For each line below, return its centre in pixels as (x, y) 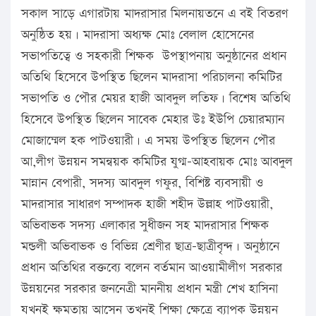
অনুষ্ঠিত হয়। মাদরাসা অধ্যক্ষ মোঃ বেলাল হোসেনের (138, 35)
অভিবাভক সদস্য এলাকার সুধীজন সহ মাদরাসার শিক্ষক (145, 225)
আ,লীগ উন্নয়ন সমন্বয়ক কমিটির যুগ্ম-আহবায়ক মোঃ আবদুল (157, 162)
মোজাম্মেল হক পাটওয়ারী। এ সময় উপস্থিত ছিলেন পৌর (148, 140)
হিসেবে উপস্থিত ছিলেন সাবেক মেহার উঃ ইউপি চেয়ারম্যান (153, 119)
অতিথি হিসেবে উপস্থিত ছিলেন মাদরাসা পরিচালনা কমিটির (152, 77)
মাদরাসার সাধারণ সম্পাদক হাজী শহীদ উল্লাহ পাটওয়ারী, (147, 204)
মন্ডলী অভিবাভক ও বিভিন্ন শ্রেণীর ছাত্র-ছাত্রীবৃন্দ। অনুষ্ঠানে (150, 246)
